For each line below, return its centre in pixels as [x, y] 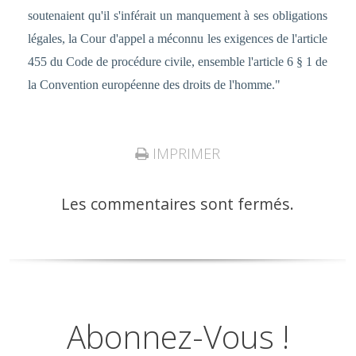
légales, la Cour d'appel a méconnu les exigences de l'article [178, 39]
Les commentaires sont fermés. [178, 203]
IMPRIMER [185, 153]
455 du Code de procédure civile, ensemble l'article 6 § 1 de [178, 62]
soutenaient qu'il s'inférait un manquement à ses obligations [178, 16]
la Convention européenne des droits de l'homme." [154, 85]
